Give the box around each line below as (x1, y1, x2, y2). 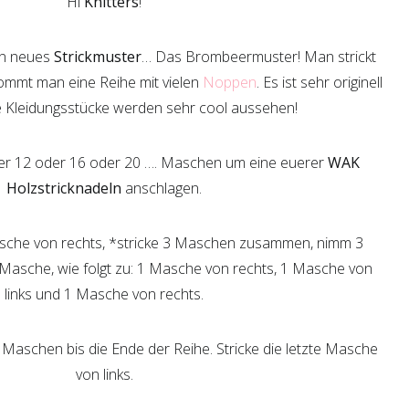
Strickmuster (53, 47, 142, 67)
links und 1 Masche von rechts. (5, 284, 204, 304)
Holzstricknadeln (6, 178, 121, 198)
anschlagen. (121, 178, 202, 198)
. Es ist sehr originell (256, 72, 383, 92)
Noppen (202, 72, 257, 92)
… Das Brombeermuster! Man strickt (141, 47, 376, 67)
